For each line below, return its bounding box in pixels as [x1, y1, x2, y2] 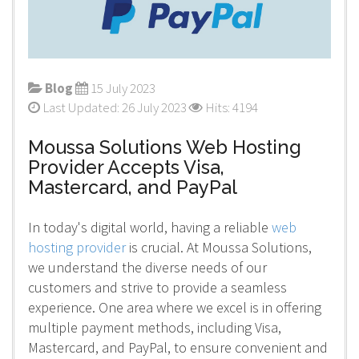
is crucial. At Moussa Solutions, [125, 237, 312, 256]
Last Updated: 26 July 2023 [42, 98, 187, 116]
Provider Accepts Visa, [27, 155, 224, 178]
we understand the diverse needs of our [27, 257, 267, 276]
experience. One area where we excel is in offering [27, 297, 321, 317]
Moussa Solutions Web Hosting [27, 135, 301, 158]
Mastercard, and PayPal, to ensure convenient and [27, 337, 328, 357]
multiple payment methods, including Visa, [27, 317, 281, 337]
